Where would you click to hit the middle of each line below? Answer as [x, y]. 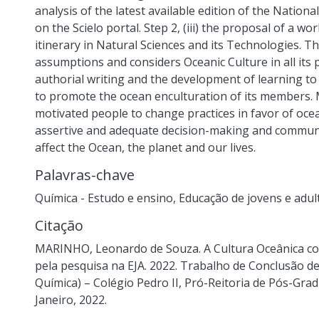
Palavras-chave [85, 175]
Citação [59, 225]
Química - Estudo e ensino [104, 198]
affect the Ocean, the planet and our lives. [145, 147]
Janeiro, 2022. [71, 300]
